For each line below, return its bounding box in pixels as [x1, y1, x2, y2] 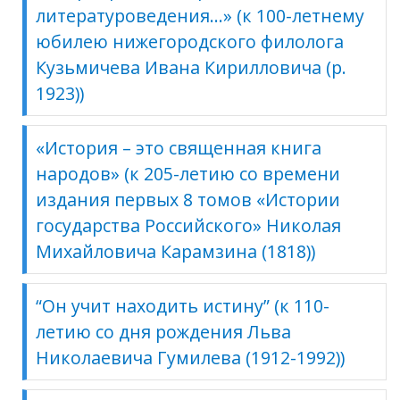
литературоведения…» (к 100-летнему [36, 3, 364, 28]
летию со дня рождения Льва [36, 319, 291, 344]
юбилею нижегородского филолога [36, 29, 344, 54]
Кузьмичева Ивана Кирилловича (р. [36, 54, 346, 79]
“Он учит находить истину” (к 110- [36, 293, 329, 318]
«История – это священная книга [36, 135, 321, 160]
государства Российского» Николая [36, 212, 341, 237]
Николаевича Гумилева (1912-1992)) [36, 345, 345, 370]
